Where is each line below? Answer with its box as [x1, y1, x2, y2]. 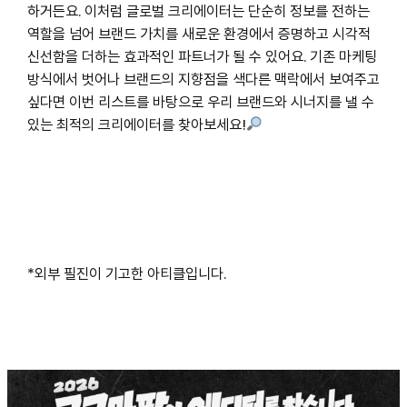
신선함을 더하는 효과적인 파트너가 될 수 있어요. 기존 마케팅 [26, 45, 377, 67]
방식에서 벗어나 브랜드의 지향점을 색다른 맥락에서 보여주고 [26, 68, 380, 90]
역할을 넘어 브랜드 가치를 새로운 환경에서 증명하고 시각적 [26, 23, 371, 45]
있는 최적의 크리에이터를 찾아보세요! [26, 114, 246, 135]
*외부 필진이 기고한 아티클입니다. [26, 263, 226, 284]
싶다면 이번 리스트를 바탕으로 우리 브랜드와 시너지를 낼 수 [26, 91, 374, 113]
